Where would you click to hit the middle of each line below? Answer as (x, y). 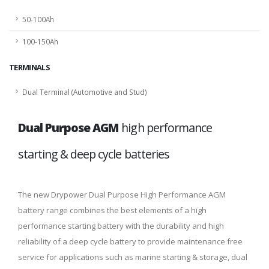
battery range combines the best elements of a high (112, 210)
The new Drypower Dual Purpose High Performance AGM (122, 195)
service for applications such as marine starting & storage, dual (133, 257)
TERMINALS (30, 67)
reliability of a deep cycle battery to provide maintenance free (130, 241)
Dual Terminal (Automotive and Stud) (85, 92)
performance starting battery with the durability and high (121, 226)
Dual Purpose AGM (69, 128)
